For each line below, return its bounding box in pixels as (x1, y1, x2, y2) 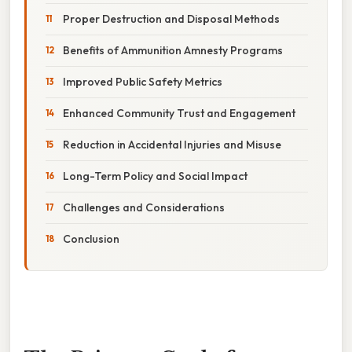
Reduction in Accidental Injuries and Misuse (63, 137, 281, 152)
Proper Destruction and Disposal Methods (63, 11, 280, 26)
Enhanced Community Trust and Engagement (63, 105, 295, 120)
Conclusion (63, 231, 119, 246)
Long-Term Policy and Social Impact (63, 168, 247, 183)
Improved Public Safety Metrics (63, 74, 222, 89)
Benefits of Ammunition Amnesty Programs (63, 42, 283, 57)
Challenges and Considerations (63, 200, 225, 214)
